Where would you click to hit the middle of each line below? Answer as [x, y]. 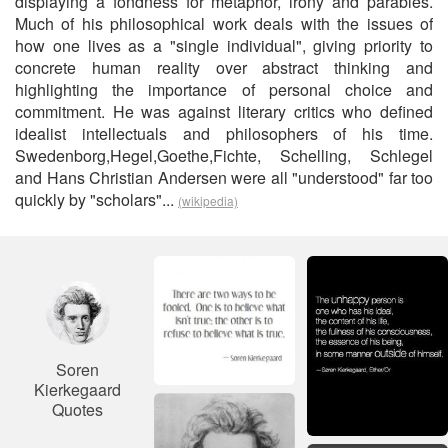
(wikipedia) [208, 200]
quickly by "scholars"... [96, 199]
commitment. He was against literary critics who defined [224, 111]
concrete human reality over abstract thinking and [224, 67]
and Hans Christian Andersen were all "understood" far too [224, 177]
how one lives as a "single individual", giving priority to [224, 45]
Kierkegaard [77, 389]
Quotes [77, 409]
